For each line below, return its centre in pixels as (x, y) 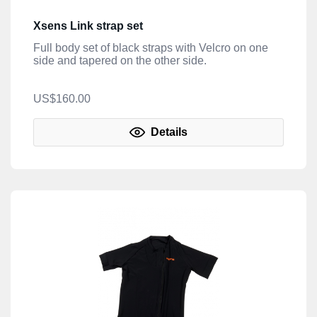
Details (168, 132)
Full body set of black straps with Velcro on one (151, 48)
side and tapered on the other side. (120, 61)
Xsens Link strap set (88, 26)
